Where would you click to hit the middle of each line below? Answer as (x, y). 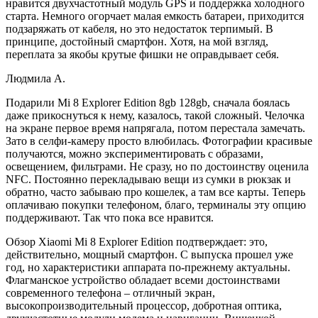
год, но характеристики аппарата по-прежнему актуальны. (148, 267)
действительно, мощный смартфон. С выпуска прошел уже (149, 254)
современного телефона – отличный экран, (110, 292)
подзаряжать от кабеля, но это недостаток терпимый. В (139, 28)
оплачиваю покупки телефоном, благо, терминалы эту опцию (156, 204)
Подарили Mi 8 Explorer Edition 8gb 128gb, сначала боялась (148, 102)
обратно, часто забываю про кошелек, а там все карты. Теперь (155, 192)
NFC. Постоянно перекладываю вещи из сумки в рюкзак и (148, 179)
